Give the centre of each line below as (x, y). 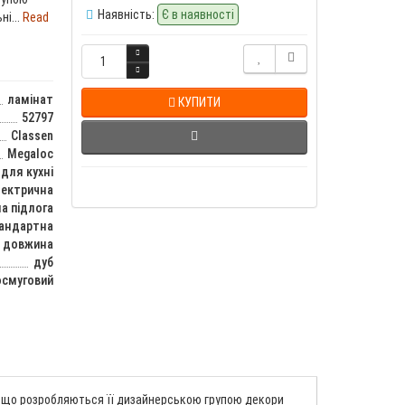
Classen (32, 135)
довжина (28, 244)
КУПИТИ (199, 102)
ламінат (30, 99)
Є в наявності (198, 14)
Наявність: (126, 14)
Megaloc (30, 153)
